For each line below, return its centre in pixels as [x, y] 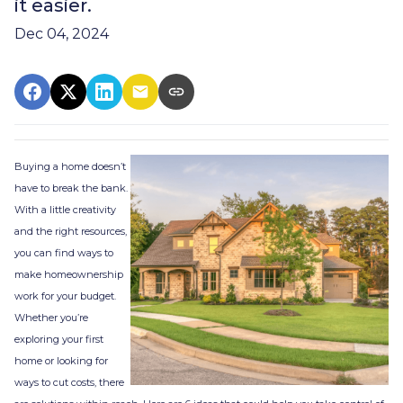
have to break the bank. [71, 188]
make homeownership [69, 274]
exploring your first [59, 339]
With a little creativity [65, 210]
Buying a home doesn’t [70, 166]
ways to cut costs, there [69, 382]
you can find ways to [64, 253]
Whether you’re [51, 318]
